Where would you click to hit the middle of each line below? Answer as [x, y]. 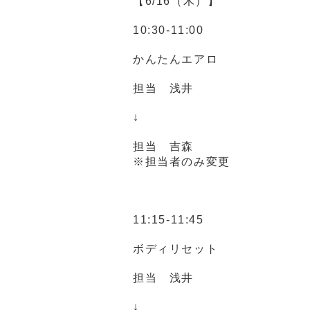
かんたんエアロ [176, 60]
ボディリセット [176, 249]
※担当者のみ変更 [182, 162]
